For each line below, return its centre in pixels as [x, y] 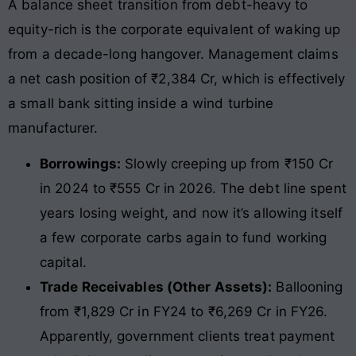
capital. [63, 263]
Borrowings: [81, 164]
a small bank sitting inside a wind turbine [141, 103]
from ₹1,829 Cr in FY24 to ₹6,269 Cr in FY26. [184, 312]
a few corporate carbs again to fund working [184, 238]
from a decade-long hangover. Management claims [173, 54]
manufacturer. [53, 128]
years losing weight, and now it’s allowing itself [191, 213]
